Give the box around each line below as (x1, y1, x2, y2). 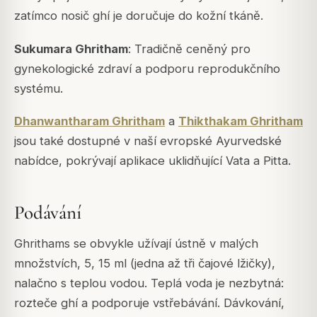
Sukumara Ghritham (14, 41, 128, 56)
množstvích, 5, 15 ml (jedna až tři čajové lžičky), (14, 256, 275, 271)
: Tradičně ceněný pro (128, 41, 250, 56)
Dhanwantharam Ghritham (14, 113, 165, 128)
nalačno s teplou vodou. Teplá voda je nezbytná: (14, 276, 284, 291)
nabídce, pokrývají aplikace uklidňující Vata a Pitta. (14, 153, 291, 168)
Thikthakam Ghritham (178, 113, 303, 128)
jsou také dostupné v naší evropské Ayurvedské (14, 133, 282, 148)
